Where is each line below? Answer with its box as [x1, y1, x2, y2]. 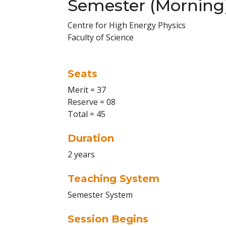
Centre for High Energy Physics [68, 20, 186, 31]
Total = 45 [68, 108, 105, 120]
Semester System [68, 189, 133, 200]
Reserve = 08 [68, 96, 116, 107]
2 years [68, 149, 95, 160]
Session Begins [68, 213, 148, 225]
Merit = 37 [68, 84, 106, 95]
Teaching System [68, 173, 159, 185]
